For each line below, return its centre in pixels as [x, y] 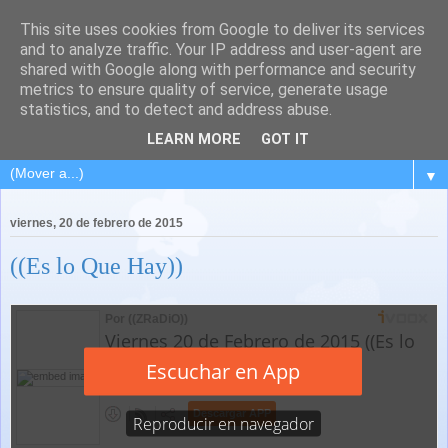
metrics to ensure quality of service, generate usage [204, 89]
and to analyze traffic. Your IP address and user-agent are [221, 49]
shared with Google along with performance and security [218, 69]
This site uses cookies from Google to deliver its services [222, 29]
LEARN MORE [194, 140]
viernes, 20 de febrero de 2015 [96, 223]
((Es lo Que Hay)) [96, 266]
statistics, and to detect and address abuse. [176, 109]
